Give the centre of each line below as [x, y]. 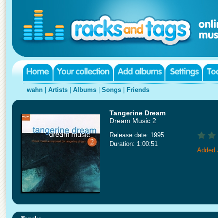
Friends [138, 90]
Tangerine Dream [137, 113]
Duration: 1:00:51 [134, 144]
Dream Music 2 [133, 121]
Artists [58, 90]
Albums [85, 90]
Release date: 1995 [137, 135]
